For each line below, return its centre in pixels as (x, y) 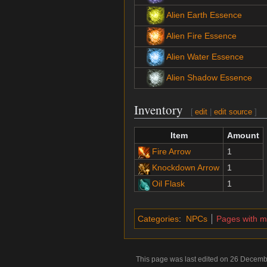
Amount (243, 136)
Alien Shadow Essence (209, 78)
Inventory (159, 110)
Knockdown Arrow (185, 168)
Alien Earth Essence (204, 15)
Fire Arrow (171, 152)
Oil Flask (168, 184)
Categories (158, 219)
